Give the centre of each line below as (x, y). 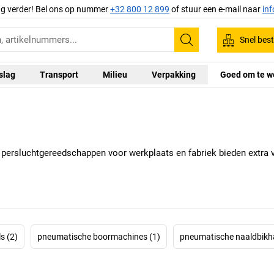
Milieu (115, 74)
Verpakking (173, 74)
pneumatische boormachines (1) (99, 236)
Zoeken (206, 48)
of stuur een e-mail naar (216, 9)
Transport (59, 74)
